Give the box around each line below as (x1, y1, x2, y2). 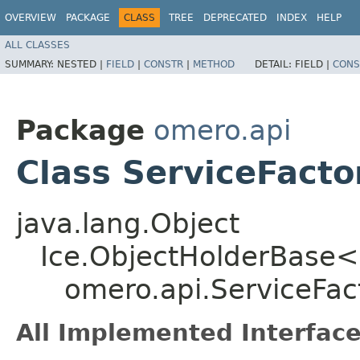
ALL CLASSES (5, 39, 70, 51)
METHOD (193, 58, 235, 70)
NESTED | (57, 58, 106, 70)
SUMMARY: (5, 58, 57, 70)
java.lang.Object (16, 207, 239, 239)
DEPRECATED (203, 12, 267, 23)
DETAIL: (255, 58, 295, 70)
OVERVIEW (5, 12, 56, 23)
